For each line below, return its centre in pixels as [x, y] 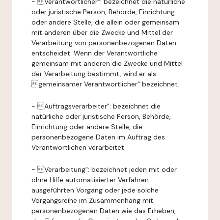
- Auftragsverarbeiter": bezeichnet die [96, 106]
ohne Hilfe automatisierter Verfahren [90, 180]
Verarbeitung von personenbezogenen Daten [104, 43]
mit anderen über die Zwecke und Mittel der [102, 32]
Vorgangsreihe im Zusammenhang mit [92, 200]
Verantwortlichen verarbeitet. [79, 147]
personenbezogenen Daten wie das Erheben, [104, 211]
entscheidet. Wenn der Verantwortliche [95, 53]
